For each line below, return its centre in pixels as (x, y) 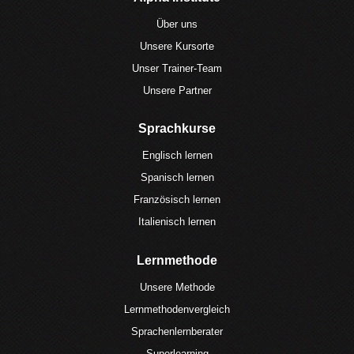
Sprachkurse (177, 129)
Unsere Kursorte (177, 46)
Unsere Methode (177, 287)
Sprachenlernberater (177, 331)
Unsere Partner (177, 90)
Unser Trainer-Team (177, 68)
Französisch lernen (177, 200)
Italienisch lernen (177, 222)
